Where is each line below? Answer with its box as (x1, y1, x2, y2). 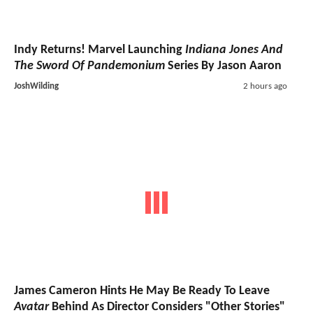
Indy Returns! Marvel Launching (14, 43, 185, 57)
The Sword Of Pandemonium (14, 59, 165, 73)
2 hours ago (242, 81, 287, 91)
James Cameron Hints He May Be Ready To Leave (14, 284, 270, 298)
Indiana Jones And (185, 43, 283, 57)
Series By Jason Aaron (165, 59, 282, 73)
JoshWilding (14, 81, 59, 91)
